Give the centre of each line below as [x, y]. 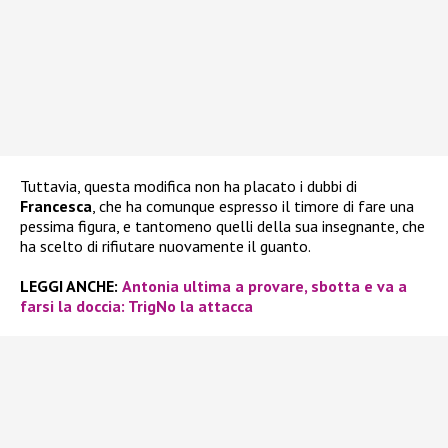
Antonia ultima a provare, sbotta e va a [264, 286]
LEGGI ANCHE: [69, 286]
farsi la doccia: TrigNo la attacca [136, 306]
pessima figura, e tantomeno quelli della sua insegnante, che [222, 226]
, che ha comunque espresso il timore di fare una [253, 206]
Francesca [56, 206]
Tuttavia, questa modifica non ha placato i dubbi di [188, 186]
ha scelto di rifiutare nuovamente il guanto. [165, 246]
